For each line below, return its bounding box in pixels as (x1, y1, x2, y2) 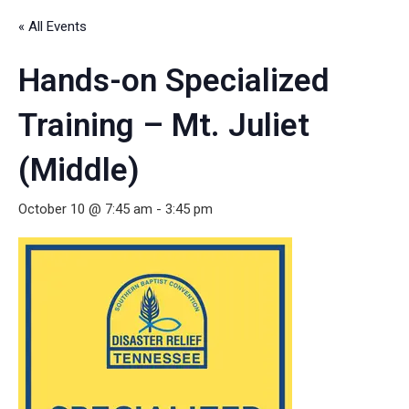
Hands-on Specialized (18, 62, 330, 100)
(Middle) (18, 152, 140, 190)
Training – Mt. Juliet (18, 107, 309, 145)
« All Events (18, 18, 87, 36)
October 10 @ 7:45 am (18, 201, 152, 218)
